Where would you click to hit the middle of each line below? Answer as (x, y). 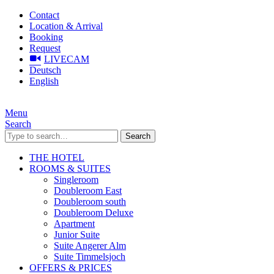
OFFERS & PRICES (71, 268)
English (44, 81)
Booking (46, 37)
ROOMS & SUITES (70, 168)
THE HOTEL (57, 157)
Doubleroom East (88, 191)
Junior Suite (77, 235)
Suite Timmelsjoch (90, 257)
